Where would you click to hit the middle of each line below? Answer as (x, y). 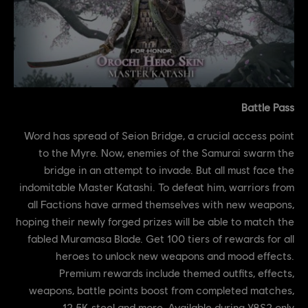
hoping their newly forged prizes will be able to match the (155, 221)
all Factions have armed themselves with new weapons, (161, 204)
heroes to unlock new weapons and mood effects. (175, 256)
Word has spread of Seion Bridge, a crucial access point (159, 135)
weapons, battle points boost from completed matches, (162, 290)
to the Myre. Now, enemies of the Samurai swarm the (166, 153)
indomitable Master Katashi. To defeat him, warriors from (157, 187)
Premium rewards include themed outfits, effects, (177, 273)
